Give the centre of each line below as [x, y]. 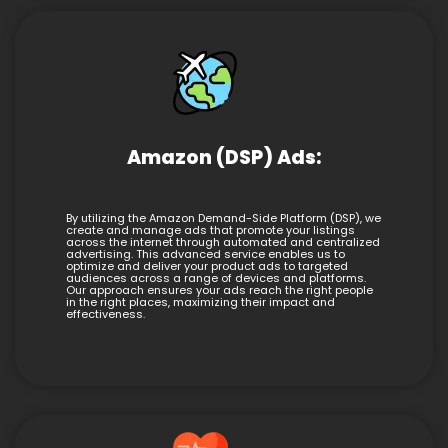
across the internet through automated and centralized [223, 242]
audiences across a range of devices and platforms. [216, 278]
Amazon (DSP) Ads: [224, 157]
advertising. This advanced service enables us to [205, 254]
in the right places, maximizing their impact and [200, 302]
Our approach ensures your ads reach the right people [219, 290]
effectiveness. [105, 314]
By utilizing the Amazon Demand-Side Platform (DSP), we [223, 218]
